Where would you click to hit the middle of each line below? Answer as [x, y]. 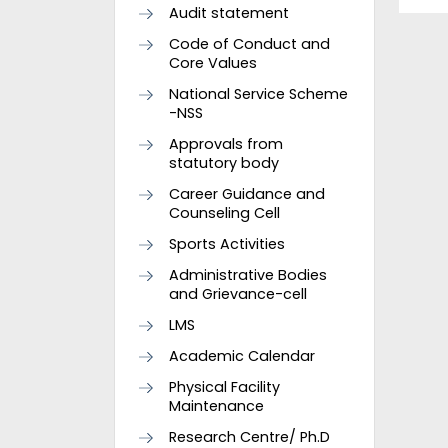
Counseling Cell [224, 213]
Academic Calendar [242, 356]
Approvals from [226, 144]
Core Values [213, 63]
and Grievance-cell [238, 294]
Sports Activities [227, 244]
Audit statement [229, 13]
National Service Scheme [258, 94]
